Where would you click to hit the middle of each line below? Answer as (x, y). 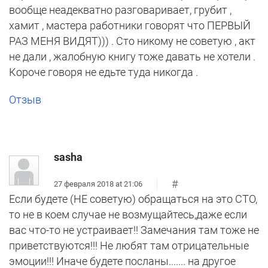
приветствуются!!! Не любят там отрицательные (129, 246)
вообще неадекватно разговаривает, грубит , (120, 10)
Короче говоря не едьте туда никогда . (103, 72)
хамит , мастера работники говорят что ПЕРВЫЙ (130, 26)
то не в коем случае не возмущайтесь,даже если (128, 215)
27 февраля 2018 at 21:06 (98, 184)
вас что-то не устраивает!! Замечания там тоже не (134, 230)
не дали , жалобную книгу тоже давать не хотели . (132, 57)
